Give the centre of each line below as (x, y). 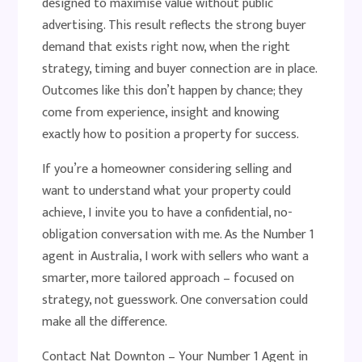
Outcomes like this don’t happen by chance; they (173, 91)
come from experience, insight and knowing (161, 113)
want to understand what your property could (167, 191)
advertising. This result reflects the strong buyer (175, 25)
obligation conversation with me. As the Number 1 (179, 235)
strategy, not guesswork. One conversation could (175, 300)
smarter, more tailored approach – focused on (168, 278)
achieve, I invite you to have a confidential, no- (168, 213)
